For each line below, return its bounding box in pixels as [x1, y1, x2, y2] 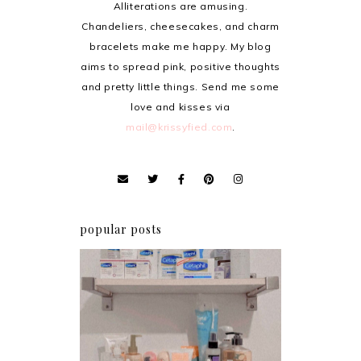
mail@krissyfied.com [125, 120, 233, 133]
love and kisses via [131, 100, 230, 113]
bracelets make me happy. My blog [89, 39, 272, 52]
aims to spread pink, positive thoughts [81, 60, 280, 73]
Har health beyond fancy [98, 297, 263, 314]
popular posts [80, 221, 162, 237]
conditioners [138, 316, 223, 334]
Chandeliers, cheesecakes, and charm [81, 19, 280, 32]
